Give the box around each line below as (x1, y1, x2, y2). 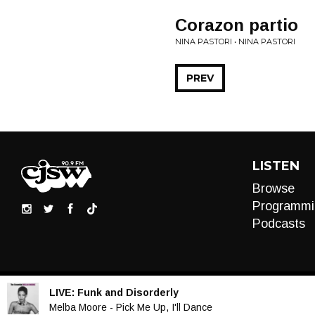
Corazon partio (175, 15, 298, 34)
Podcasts (252, 217, 305, 231)
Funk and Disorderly (77, 286, 179, 298)
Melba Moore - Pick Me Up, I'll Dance (49, 301, 212, 313)
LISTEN (252, 158, 300, 174)
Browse (252, 181, 295, 195)
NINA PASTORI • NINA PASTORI (175, 37, 295, 46)
